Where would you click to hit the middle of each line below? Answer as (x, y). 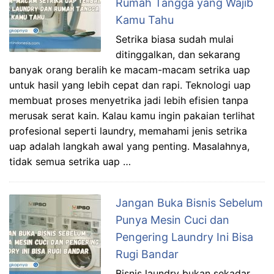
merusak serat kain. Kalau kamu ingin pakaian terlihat (132, 115)
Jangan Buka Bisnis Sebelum (189, 202)
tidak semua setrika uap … (70, 161)
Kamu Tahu (145, 20)
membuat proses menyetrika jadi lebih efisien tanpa (129, 100)
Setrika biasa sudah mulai (175, 39)
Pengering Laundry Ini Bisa (184, 237)
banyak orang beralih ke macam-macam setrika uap (130, 69)
